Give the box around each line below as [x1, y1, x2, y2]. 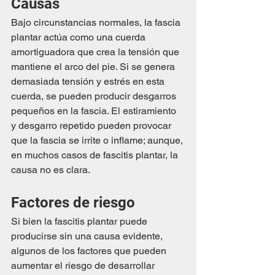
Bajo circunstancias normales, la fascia [11, 17, 183, 29]
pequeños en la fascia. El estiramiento [11, 105, 179, 117]
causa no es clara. [11, 164, 90, 176]
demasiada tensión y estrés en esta [11, 76, 167, 88]
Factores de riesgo [11, 194, 135, 212]
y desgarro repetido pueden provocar [11, 120, 174, 132]
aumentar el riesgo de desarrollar [11, 260, 157, 272]
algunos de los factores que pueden [11, 245, 169, 257]
